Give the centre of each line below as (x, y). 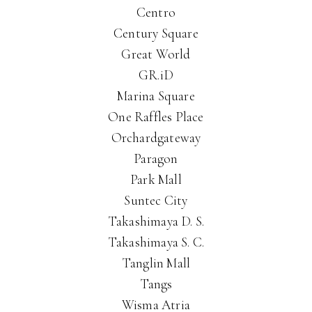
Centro (156, 12)
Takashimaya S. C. (156, 242)
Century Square (156, 33)
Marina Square (156, 96)
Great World (156, 54)
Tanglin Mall (156, 263)
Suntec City (156, 200)
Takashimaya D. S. (156, 221)
